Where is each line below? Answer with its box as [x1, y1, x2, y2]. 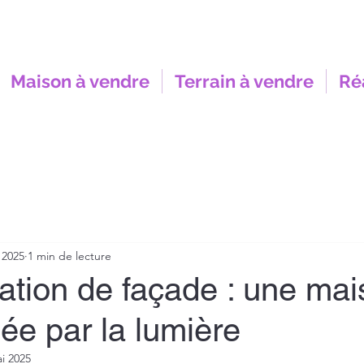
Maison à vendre [11, 71, 149, 92]
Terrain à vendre [175, 71, 314, 92]
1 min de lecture [28, 248, 111, 263]
